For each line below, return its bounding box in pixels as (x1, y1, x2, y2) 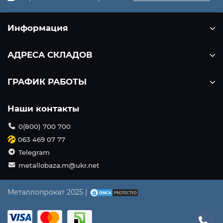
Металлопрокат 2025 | (7, 187, 89, 197)
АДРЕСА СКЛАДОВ (7, 49, 93, 60)
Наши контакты (7, 103, 79, 113)
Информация (7, 22, 68, 33)
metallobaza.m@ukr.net (18, 161, 100, 169)
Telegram (18, 148, 50, 156)
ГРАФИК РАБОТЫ (7, 76, 87, 87)
